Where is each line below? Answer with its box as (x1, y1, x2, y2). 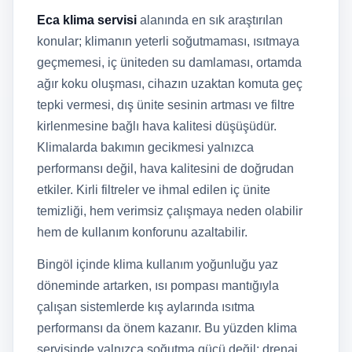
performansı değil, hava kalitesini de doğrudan (37, 162, 294, 175)
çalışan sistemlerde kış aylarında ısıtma (37, 300, 255, 313)
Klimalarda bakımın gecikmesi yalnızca (37, 141, 254, 154)
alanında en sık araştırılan (137, 13, 283, 27)
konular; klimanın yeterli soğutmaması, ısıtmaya (37, 35, 299, 48)
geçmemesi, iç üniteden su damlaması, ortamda (37, 56, 302, 69)
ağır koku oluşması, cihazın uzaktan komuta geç (37, 77, 302, 90)
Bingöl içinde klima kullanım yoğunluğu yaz (37, 258, 278, 271)
